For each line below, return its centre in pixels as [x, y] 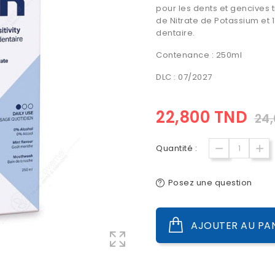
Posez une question [210, 183]
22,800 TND [202, 117]
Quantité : [176, 148]
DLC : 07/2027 [184, 77]
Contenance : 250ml [199, 55]
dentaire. [176, 33]
